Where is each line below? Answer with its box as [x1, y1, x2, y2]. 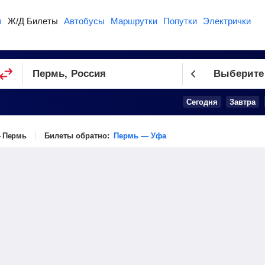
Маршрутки [111, 15, 157, 26]
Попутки [163, 15, 197, 26]
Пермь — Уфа [113, 131, 166, 140]
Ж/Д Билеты [8, 15, 58, 26]
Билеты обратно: [44, 131, 112, 140]
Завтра [230, 97, 256, 106]
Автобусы [64, 15, 105, 26]
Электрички [203, 15, 251, 26]
